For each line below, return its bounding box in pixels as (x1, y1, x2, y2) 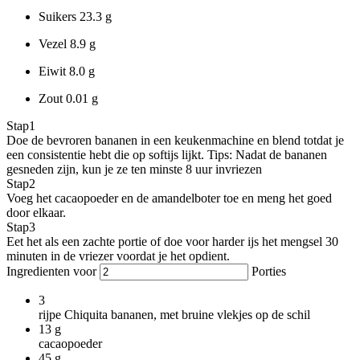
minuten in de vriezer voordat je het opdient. (6, 248, 230, 263)
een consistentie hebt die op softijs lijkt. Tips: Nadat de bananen (6, 147, 327, 162)
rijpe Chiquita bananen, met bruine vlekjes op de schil (39, 307, 310, 321)
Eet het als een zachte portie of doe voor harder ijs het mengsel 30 (6, 234, 338, 248)
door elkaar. (6, 205, 66, 219)
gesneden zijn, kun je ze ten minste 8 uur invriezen (6, 162, 262, 176)
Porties (248, 264, 286, 278)
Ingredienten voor (6, 264, 100, 278)
